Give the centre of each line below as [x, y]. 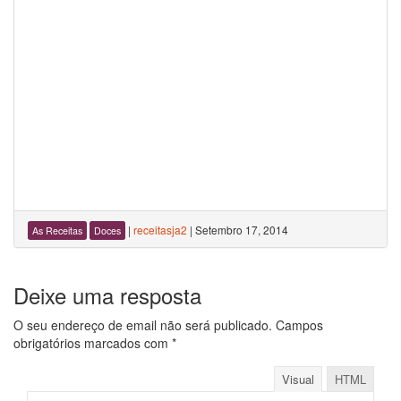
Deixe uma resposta [107, 295]
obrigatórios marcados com [93, 343]
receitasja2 [160, 230]
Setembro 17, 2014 [242, 230]
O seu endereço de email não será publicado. [143, 325]
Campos [298, 325]
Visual [298, 379]
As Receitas [57, 230]
